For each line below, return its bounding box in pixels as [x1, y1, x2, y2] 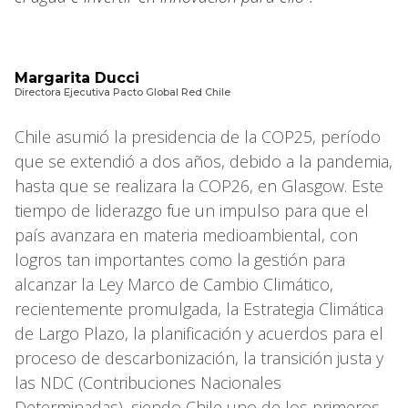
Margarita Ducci [15, 68, 139, 87]
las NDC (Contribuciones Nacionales [15, 371, 281, 393]
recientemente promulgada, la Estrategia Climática [15, 297, 383, 320]
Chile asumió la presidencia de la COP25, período [15, 125, 381, 148]
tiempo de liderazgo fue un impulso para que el [15, 199, 369, 221]
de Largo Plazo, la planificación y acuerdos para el [15, 321, 383, 344]
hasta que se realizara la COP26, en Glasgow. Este [15, 174, 383, 197]
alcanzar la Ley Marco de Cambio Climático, [15, 272, 333, 295]
